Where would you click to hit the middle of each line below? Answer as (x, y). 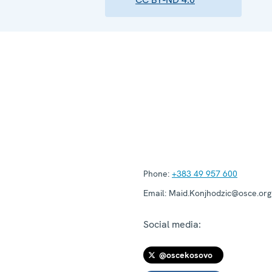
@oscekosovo (186, 255)
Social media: (172, 224)
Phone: (156, 173)
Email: (155, 193)
